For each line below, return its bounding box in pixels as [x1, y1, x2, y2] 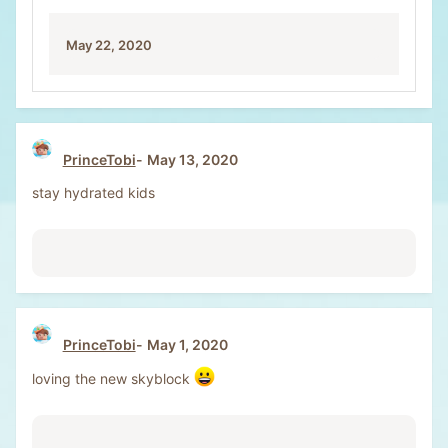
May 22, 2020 [66, 37, 152, 54]
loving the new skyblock [32, 369, 194, 387]
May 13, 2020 [146, 151, 238, 169]
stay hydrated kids [32, 184, 155, 202]
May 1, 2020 [146, 336, 228, 354]
